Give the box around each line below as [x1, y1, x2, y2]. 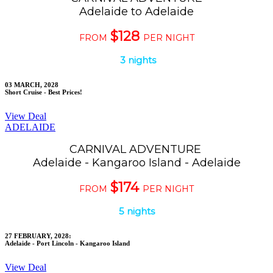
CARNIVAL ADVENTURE [69, 142, 204, 156]
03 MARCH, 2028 [5, 80, 58, 88]
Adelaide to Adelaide [79, 4, 194, 18]
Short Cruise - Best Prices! [5, 88, 82, 96]
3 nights [117, 54, 156, 66]
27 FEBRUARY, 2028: [5, 232, 71, 239]
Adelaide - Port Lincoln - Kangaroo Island [5, 239, 130, 247]
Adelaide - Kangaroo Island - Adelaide [32, 155, 241, 169]
